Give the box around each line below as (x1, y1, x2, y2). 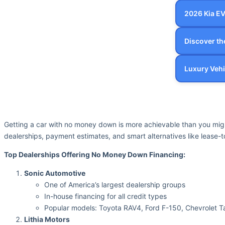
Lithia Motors (24, 215, 70, 224)
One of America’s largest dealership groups (44, 180, 185, 189)
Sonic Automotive (24, 169, 85, 178)
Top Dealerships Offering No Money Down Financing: (4, 150, 185, 159)
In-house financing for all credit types (44, 192, 167, 201)
